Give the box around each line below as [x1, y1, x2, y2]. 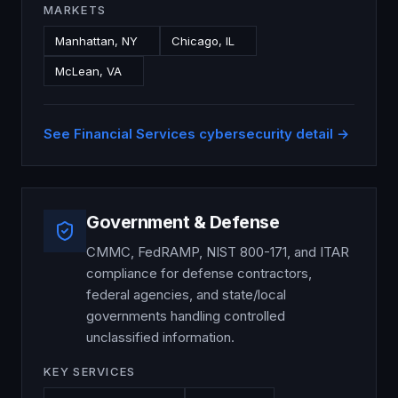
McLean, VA [55, 64, 122, 78]
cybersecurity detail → [195, 125, 349, 142]
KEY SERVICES [44, 364, 136, 378]
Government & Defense [86, 211, 279, 233]
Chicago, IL [171, 34, 235, 48]
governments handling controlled [86, 307, 285, 324]
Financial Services [74, 125, 195, 142]
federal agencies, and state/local [86, 286, 286, 303]
